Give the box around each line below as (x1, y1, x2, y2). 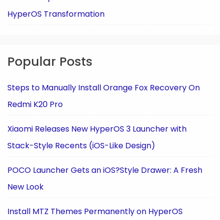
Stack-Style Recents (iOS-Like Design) (7, 139, 155, 151)
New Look (7, 181, 44, 192)
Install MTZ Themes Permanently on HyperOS (7, 205, 183, 217)
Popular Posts (7, 53, 92, 70)
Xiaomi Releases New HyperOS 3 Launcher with (7, 123, 187, 135)
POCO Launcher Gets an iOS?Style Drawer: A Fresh (7, 164, 202, 176)
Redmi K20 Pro (7, 98, 63, 110)
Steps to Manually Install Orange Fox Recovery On (7, 82, 200, 93)
